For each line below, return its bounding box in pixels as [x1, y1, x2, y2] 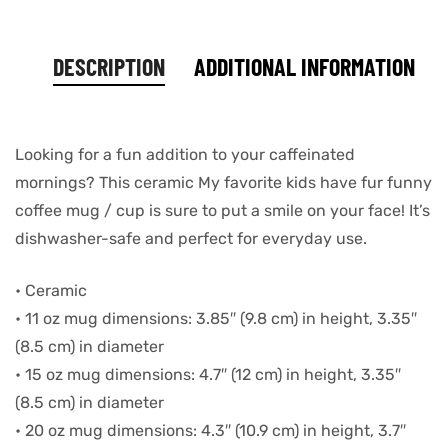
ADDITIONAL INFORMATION [194, 52, 415, 82]
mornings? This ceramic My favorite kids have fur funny [15, 173, 432, 193]
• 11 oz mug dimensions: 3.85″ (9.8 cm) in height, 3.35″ [15, 309, 417, 329]
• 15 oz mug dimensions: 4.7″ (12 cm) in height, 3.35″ [15, 365, 401, 385]
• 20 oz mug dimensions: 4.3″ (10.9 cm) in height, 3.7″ [15, 421, 406, 441]
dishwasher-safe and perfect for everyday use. [15, 229, 367, 249]
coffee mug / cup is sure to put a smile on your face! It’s [15, 201, 430, 221]
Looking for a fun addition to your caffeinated [15, 145, 355, 165]
